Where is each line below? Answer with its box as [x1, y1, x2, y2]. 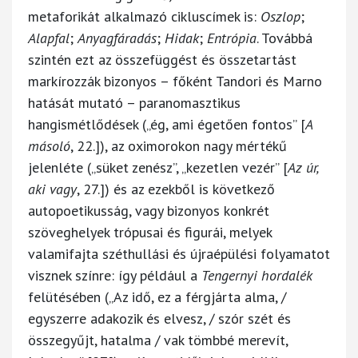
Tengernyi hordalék [201, 265, 312, 284]
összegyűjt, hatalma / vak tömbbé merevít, [28, 330, 288, 349]
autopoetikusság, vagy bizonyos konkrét [28, 201, 269, 220]
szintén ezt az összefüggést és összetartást [28, 50, 296, 69]
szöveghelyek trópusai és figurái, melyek [28, 222, 272, 241]
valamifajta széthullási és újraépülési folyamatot [28, 244, 330, 263]
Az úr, [288, 157, 318, 177]
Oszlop [261, 6, 300, 26]
